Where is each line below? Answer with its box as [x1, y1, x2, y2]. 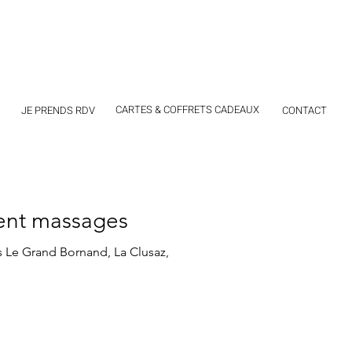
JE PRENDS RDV [20, 103, 95, 118]
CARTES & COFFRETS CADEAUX [115, 101, 259, 117]
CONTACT [282, 103, 327, 118]
